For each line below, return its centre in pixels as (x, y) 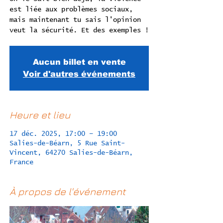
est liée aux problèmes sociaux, (71, 9)
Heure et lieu (40, 115)
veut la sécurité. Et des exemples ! (79, 30)
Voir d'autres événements (79, 74)
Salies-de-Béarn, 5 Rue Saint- (67, 143)
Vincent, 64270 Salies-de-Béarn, (71, 153)
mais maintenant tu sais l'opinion (75, 20)
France (21, 162)
